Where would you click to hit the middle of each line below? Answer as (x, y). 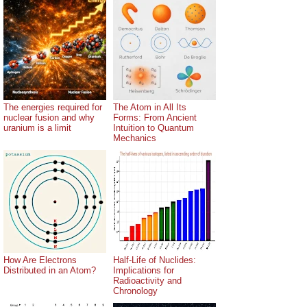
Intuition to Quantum (153, 127)
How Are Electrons (40, 260)
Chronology (135, 291)
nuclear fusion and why (49, 117)
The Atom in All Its (150, 107)
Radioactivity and (147, 280)
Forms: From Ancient (155, 117)
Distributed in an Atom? (50, 270)
